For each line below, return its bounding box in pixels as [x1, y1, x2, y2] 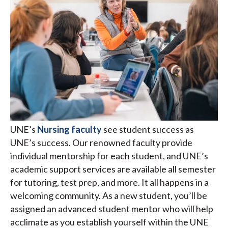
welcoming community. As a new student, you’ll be [10, 189, 207, 201]
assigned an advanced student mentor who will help [10, 203, 213, 214]
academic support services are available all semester [10, 163, 216, 175]
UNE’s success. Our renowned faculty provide [10, 136, 192, 148]
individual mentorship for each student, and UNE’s [10, 150, 208, 161]
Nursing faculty [37, 123, 102, 135]
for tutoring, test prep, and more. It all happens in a [10, 176, 209, 188]
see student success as [103, 123, 194, 135]
